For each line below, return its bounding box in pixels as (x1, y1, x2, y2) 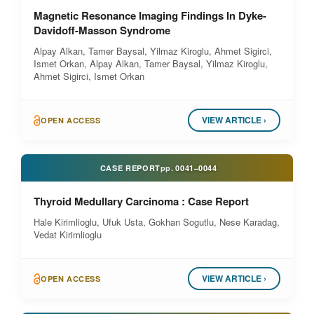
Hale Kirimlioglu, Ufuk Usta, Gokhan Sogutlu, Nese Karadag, (34, 215, 280, 228)
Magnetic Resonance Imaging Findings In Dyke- (34, 8, 266, 23)
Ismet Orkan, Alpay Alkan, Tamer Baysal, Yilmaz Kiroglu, (34, 57, 268, 70)
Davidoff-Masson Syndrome (34, 22, 170, 38)
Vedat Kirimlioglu (34, 228, 102, 241)
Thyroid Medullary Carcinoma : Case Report (34, 193, 249, 209)
